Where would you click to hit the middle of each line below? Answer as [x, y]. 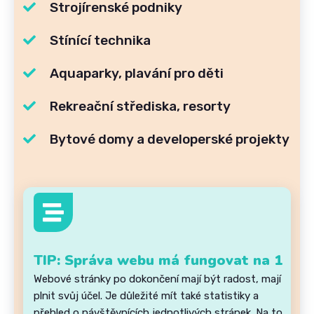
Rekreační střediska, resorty [140, 106]
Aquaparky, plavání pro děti [136, 73]
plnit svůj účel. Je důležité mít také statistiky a [146, 295]
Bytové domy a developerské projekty [169, 139]
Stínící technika [100, 40]
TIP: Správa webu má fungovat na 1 [158, 260]
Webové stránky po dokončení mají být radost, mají [157, 279]
